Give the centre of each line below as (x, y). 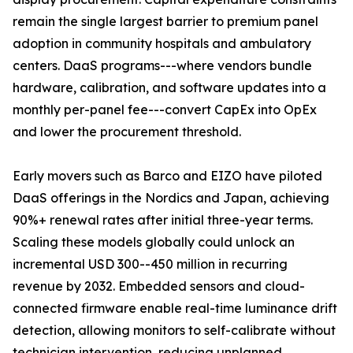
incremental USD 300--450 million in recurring (150, 264)
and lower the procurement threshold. (127, 132)
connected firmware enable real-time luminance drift (175, 308)
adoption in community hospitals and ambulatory (162, 44)
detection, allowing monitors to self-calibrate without (174, 331)
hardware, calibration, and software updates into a (169, 88)
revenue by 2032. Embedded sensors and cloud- (159, 286)
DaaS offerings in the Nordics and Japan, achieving (171, 198)
